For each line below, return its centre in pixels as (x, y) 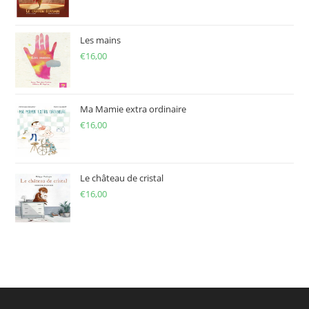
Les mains (101, 40)
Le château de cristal (122, 178)
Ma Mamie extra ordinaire (133, 109)
